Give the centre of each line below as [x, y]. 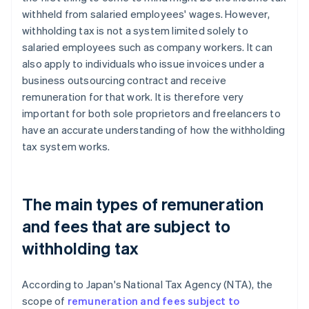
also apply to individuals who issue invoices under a [143, 64]
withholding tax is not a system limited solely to [135, 31]
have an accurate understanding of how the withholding [154, 130]
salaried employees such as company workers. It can [148, 47]
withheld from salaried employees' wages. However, [146, 14]
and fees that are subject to [126, 226]
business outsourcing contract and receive [124, 80]
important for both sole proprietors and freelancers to [151, 113]
